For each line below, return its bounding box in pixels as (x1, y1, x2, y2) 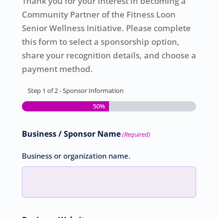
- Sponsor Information (57, 86, 124, 95)
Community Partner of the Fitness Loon (21, 8, 176, 20)
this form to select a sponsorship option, (21, 36, 180, 47)
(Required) (122, 129, 151, 139)
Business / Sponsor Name (21, 128, 121, 139)
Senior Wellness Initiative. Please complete (21, 22, 191, 34)
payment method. (21, 63, 93, 74)
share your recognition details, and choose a (21, 49, 196, 61)
